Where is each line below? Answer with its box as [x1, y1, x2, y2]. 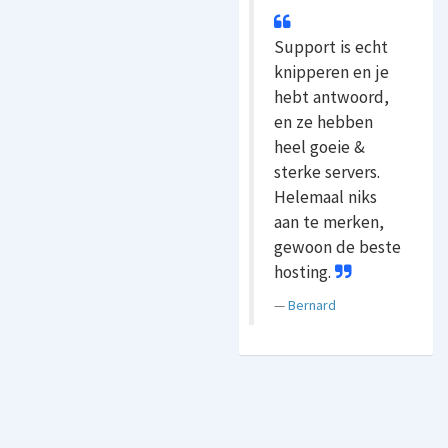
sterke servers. [274, 161, 380, 183]
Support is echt [274, 36, 388, 58]
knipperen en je [274, 61, 389, 83]
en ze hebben [274, 111, 373, 133]
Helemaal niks [274, 186, 377, 208]
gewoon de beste [274, 236, 401, 258]
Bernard [288, 296, 336, 314]
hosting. [274, 261, 335, 283]
